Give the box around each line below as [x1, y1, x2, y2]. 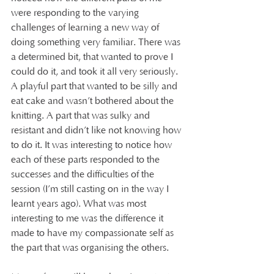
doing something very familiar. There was [11, 37, 183, 48]
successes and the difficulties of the [11, 169, 157, 180]
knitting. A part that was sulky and [11, 110, 152, 121]
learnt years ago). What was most [11, 198, 149, 209]
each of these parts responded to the [11, 154, 162, 165]
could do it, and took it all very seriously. [11, 66, 180, 77]
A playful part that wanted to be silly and [11, 81, 180, 92]
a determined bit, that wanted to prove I [11, 51, 176, 62]
